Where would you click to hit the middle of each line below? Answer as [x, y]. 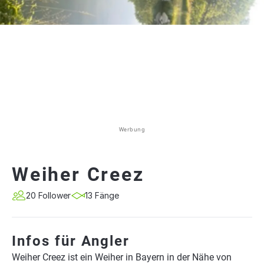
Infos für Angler [71, 241]
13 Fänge [102, 195]
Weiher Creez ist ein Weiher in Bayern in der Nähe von [122, 257]
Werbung [132, 129]
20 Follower [48, 195]
